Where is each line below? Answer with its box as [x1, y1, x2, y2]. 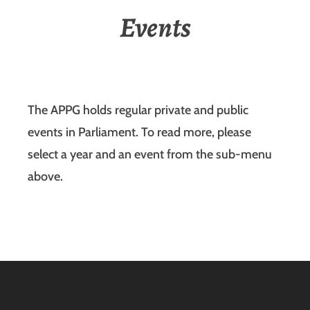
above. [28, 169, 63, 185]
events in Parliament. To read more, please [28, 125, 251, 140]
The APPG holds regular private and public [28, 102, 248, 118]
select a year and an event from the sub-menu [28, 147, 272, 163]
